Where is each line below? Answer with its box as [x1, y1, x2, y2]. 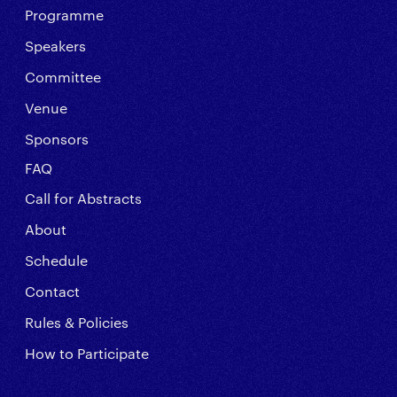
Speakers [25, 36, 86, 55]
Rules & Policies [25, 313, 128, 331]
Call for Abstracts [25, 189, 142, 207]
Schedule [25, 251, 88, 269]
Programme [25, 5, 104, 24]
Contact [25, 282, 80, 300]
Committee [25, 67, 101, 86]
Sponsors [25, 129, 89, 148]
